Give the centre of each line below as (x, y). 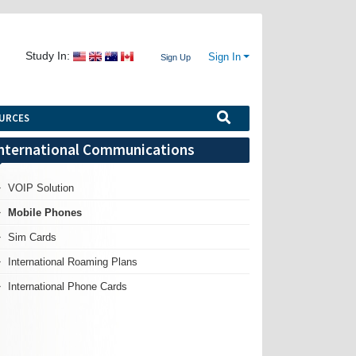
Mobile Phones (45, 212)
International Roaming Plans (73, 261)
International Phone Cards (68, 286)
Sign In (225, 57)
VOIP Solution (41, 188)
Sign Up (176, 57)
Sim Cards (33, 237)
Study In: (48, 56)
